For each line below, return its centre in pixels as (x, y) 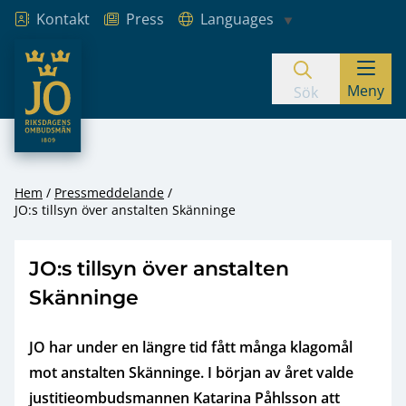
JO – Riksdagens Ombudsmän (113, 50)
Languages (237, 19)
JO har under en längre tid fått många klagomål (191, 347)
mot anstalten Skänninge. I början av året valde (191, 372)
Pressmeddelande (109, 193)
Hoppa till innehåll (103, 92)
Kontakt (63, 19)
